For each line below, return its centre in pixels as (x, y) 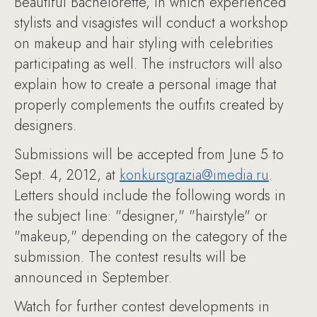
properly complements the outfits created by (149, 105)
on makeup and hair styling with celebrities (144, 44)
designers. (45, 126)
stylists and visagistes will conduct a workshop (151, 23)
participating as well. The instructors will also (148, 64)
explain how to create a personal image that (145, 85)
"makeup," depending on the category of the (151, 237)
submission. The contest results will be (130, 257)
